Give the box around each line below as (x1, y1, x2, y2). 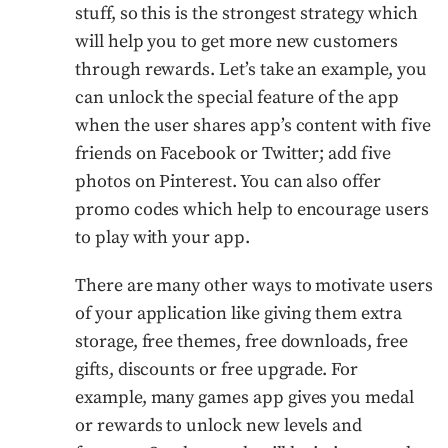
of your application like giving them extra (75, 301, 402, 325)
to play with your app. (75, 225, 250, 249)
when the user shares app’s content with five (75, 113, 431, 137)
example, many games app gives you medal (75, 385, 414, 409)
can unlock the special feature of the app (75, 85, 399, 109)
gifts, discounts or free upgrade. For (75, 357, 359, 381)
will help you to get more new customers (75, 29, 398, 53)
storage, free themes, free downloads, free (75, 329, 408, 353)
